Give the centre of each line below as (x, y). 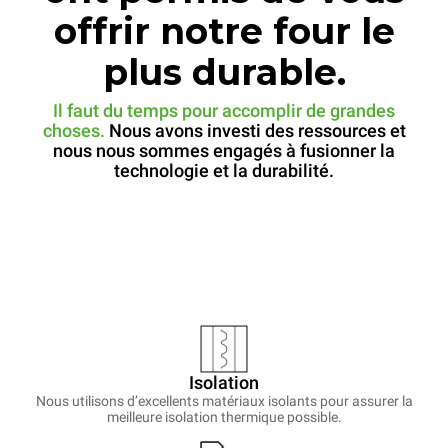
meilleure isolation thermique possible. (224, 417)
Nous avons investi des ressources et (257, 131)
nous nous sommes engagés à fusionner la (224, 151)
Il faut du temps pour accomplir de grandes (224, 111)
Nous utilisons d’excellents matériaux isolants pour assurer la (224, 401)
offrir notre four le (224, 31)
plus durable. (224, 72)
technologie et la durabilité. (224, 171)
